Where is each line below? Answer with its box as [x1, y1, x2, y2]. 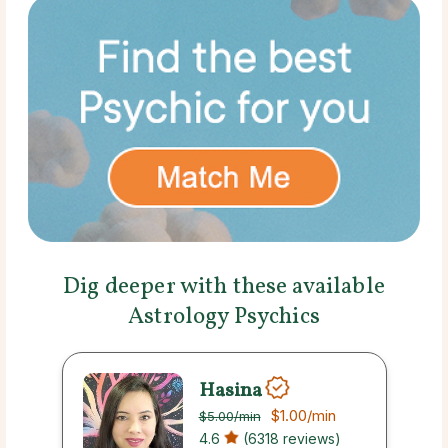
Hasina [198, 376, 262, 405]
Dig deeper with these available [63, 271, 385, 304]
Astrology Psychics [128, 301, 320, 334]
